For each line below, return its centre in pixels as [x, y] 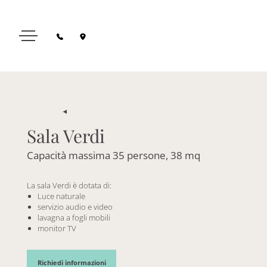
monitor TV [57, 228]
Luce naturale [61, 196]
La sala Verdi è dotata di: [69, 185]
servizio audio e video [75, 207]
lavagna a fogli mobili [74, 217]
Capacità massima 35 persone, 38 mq [114, 155]
